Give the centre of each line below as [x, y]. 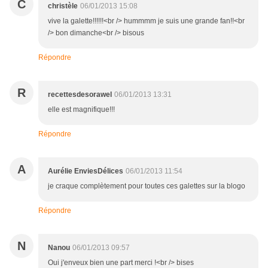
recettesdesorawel [80, 95]
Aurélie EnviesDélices [86, 171]
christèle [63, 6]
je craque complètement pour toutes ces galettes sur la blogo [147, 186]
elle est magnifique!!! [81, 110]
